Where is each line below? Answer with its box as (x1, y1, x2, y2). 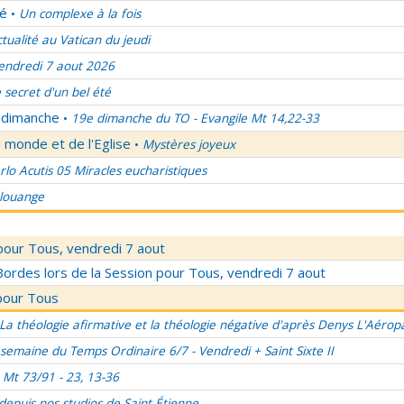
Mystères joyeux (142, 136, 235, 152)
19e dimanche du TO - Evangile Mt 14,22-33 (71, 110, 319, 126)
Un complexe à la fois (19, 5, 141, 22)
